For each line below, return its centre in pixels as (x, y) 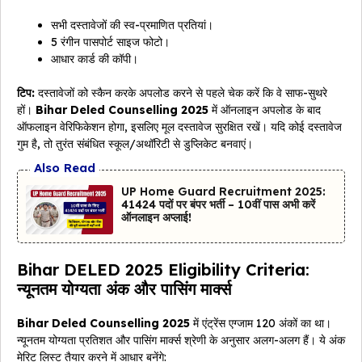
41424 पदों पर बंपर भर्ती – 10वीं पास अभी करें (219, 205)
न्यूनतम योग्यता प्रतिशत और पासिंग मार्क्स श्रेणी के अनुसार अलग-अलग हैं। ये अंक (181, 341)
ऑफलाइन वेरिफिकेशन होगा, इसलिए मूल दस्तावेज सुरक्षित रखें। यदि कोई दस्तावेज (179, 127)
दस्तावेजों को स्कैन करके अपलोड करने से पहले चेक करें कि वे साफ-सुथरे (181, 93)
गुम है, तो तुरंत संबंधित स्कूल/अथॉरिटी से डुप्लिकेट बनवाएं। (135, 144)
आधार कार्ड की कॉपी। (95, 59)
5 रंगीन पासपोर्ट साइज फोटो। (110, 42)
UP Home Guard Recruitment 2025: (224, 192)
